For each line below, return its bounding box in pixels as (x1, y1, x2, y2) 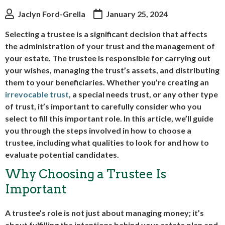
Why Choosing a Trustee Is (5, 167, 166, 181)
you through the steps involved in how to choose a (5, 126, 191, 135)
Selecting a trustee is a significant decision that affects (5, 29, 207, 39)
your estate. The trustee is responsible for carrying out (5, 53, 210, 63)
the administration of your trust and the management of (5, 41, 215, 51)
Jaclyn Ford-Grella (18, 9, 85, 19)
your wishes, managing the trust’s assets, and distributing (5, 65, 219, 75)
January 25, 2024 (106, 9, 168, 19)
